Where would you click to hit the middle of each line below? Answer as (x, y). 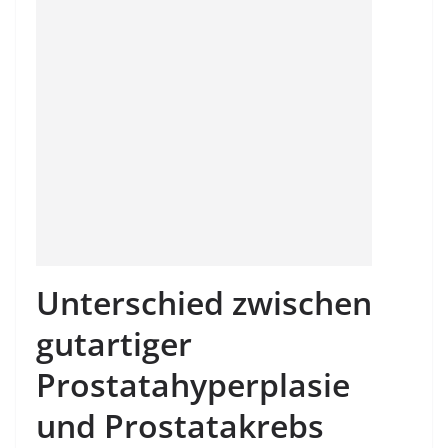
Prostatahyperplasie (193, 384)
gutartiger (114, 343)
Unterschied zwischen (204, 302)
